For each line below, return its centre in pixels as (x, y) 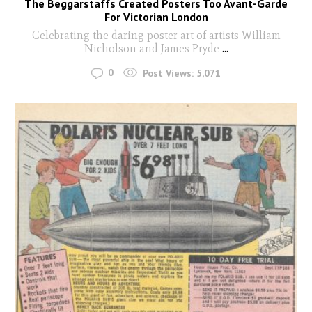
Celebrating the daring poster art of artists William (156, 36)
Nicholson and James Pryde (153, 49)
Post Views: (168, 73)
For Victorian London (156, 17)
